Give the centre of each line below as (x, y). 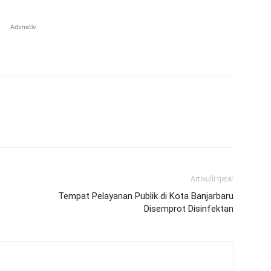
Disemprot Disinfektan (189, 209)
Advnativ (23, 27)
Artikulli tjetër (212, 179)
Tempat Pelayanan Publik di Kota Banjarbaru (146, 196)
